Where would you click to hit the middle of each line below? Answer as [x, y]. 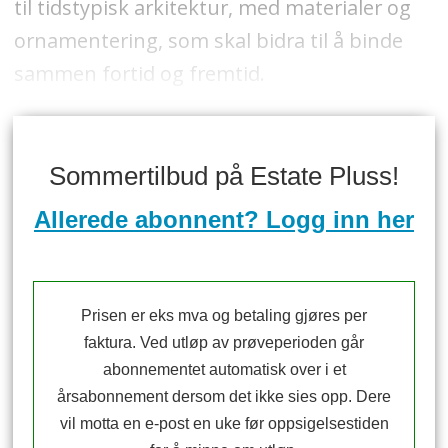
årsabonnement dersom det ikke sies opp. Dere [224, 396]
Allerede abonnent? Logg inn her [224, 219]
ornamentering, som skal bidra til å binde [208, 41]
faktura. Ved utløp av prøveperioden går [224, 342]
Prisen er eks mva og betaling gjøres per [224, 315]
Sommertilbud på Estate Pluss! [224, 176]
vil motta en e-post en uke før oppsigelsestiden [224, 423]
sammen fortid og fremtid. [139, 74]
